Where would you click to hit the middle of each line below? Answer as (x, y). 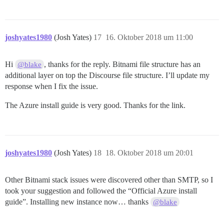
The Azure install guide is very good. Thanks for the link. (95, 105)
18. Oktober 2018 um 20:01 (149, 152)
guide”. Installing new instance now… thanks (78, 201)
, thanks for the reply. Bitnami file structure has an (122, 64)
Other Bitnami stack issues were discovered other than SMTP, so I (109, 179)
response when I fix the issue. (51, 86)
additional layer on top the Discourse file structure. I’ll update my (107, 75)
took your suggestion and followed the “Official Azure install (101, 190)
